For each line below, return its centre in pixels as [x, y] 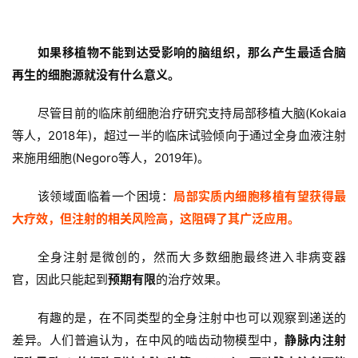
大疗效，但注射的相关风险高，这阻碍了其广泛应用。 [156, 219]
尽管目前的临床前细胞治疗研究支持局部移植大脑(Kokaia [192, 113]
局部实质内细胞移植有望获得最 [260, 197]
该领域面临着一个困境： [106, 197]
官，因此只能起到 [60, 280]
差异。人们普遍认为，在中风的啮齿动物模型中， [148, 340]
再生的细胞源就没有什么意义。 [96, 75]
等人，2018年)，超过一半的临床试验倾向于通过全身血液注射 [179, 136]
